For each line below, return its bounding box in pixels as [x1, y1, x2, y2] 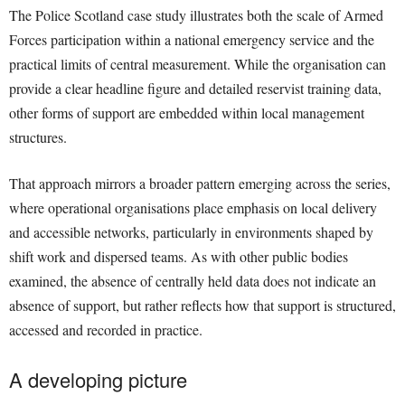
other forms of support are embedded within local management [9, 103, 364, 123]
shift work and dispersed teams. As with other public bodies [9, 247, 348, 267]
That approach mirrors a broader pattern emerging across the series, [9, 174, 391, 193]
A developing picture [9, 365, 187, 394]
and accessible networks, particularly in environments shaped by [9, 222, 373, 242]
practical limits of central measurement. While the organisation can [9, 54, 386, 74]
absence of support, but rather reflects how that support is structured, [9, 296, 396, 316]
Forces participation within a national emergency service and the [9, 30, 374, 50]
